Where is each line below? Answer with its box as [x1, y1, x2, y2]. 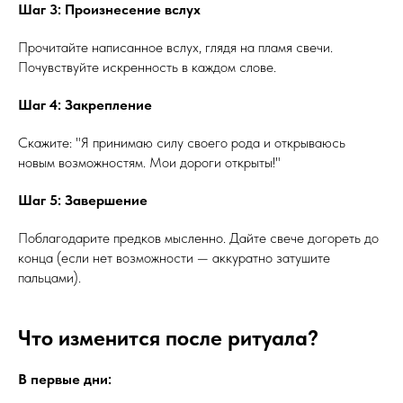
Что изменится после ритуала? [18, 325, 318, 351]
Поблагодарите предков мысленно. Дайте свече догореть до [18, 229, 379, 246]
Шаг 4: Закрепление [18, 96, 152, 113]
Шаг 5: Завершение [18, 192, 148, 209]
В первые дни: [18, 371, 112, 388]
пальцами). [18, 269, 81, 286]
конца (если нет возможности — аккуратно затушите [18, 249, 330, 266]
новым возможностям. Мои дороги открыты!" [18, 154, 281, 171]
